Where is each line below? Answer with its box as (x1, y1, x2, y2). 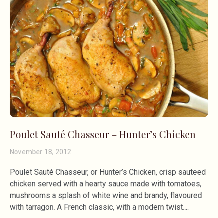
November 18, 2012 (10, 148, 72, 156)
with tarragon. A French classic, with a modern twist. (10, 202, 184, 212)
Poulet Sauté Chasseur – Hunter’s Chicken (10, 127, 196, 141)
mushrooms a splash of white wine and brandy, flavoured (10, 191, 202, 200)
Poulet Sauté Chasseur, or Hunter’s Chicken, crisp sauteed (10, 167, 206, 177)
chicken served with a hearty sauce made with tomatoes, (10, 179, 201, 189)
